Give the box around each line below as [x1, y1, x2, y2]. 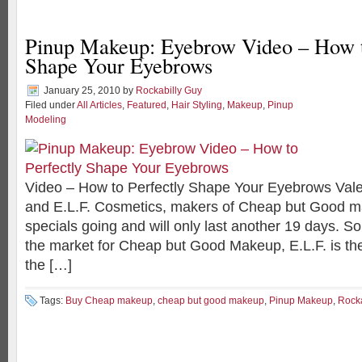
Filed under [25, 99, 77, 111]
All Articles [77, 99, 122, 111]
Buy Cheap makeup [65, 295, 153, 306]
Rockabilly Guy [136, 85, 202, 96]
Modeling [25, 114, 66, 125]
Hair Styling [171, 99, 222, 111]
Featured [127, 99, 166, 111]
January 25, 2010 [44, 85, 120, 96]
